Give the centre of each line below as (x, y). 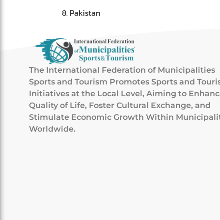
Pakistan (85, 13)
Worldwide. (52, 129)
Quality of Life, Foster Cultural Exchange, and (120, 105)
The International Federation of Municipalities (122, 70)
